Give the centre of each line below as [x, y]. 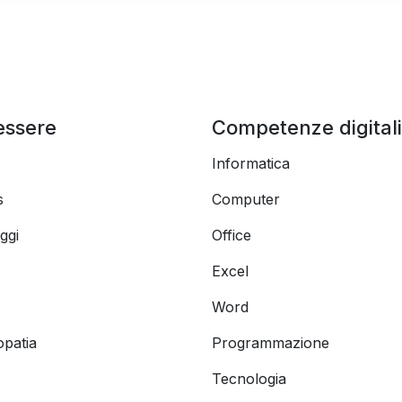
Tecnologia [249, 379]
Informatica [251, 163]
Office [232, 235]
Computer [246, 199]
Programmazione [271, 343]
